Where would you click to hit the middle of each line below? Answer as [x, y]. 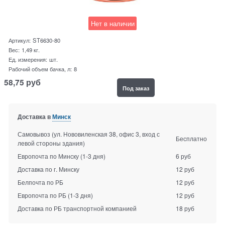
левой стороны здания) [51, 143]
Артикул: [20, 40]
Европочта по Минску [48, 156]
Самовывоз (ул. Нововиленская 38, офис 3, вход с [88, 134]
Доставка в [35, 117]
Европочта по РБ [42, 195]
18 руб [185, 208]
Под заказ [136, 88]
